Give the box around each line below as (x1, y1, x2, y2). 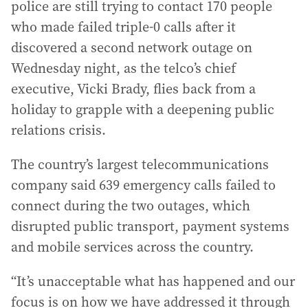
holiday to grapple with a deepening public (11, 100, 274, 119)
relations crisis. (11, 120, 106, 140)
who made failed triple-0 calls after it (11, 17, 236, 36)
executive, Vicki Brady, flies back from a (11, 79, 256, 98)
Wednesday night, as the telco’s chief (11, 58, 236, 78)
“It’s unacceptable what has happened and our (11, 272, 295, 291)
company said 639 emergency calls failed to (11, 175, 276, 195)
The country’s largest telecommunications (11, 155, 269, 174)
